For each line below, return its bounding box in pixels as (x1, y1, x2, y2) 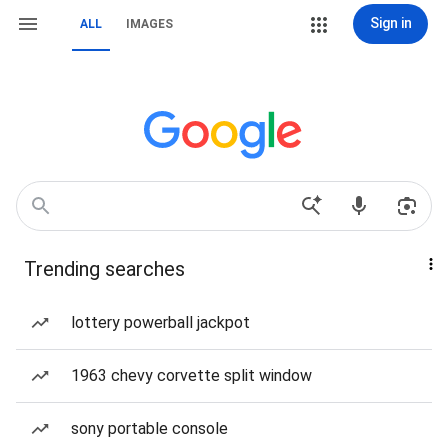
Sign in (369, 15, 412, 31)
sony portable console (71, 419, 228, 438)
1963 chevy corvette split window (71, 366, 312, 385)
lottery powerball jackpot (71, 313, 250, 332)
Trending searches (24, 257, 185, 281)
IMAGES (126, 17, 173, 31)
